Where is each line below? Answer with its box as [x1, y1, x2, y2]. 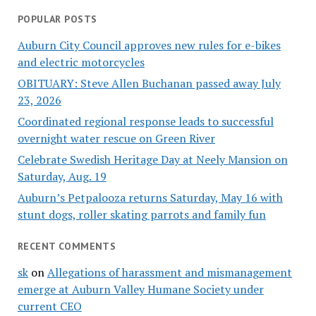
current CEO [17, 298, 82, 314]
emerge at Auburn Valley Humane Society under [17, 281, 264, 297]
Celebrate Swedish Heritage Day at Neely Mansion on [17, 152, 288, 168]
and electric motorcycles [17, 54, 145, 71]
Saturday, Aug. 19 [17, 169, 107, 185]
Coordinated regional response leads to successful [17, 114, 274, 130]
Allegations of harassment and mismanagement [47, 264, 292, 280]
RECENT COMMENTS [17, 240, 116, 253]
